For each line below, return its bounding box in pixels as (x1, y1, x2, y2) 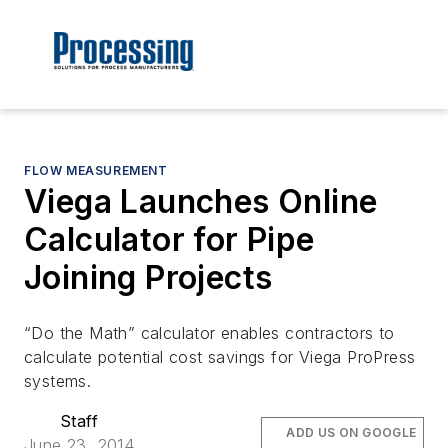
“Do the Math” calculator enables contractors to (24, 323, 395, 344)
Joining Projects (24, 258, 273, 298)
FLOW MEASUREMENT (24, 163, 168, 179)
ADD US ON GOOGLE (286, 425, 417, 441)
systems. (24, 371, 92, 392)
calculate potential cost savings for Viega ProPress (24, 347, 416, 368)
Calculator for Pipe (24, 220, 315, 260)
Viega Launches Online (24, 182, 378, 222)
